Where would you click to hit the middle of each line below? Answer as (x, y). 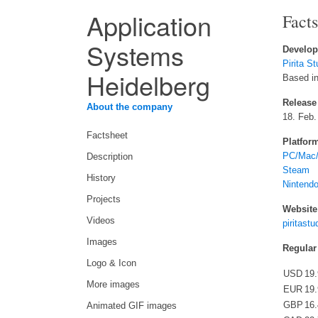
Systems (135, 55)
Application (149, 25)
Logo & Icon (111, 263)
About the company (130, 107)
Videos (101, 221)
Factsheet (107, 136)
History (101, 178)
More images (113, 285)
